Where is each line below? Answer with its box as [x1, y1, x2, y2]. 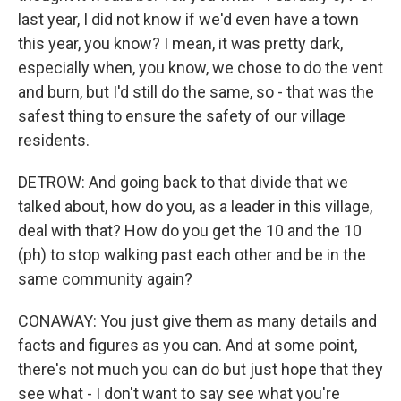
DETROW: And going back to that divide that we [18, 173, 348, 192]
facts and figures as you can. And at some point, [18, 336, 357, 354]
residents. [18, 131, 90, 149]
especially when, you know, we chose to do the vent [18, 58, 383, 77]
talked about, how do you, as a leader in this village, [18, 197, 372, 216]
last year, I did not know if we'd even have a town [18, 10, 359, 29]
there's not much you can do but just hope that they [18, 360, 383, 379]
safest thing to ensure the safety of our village [18, 107, 346, 125]
